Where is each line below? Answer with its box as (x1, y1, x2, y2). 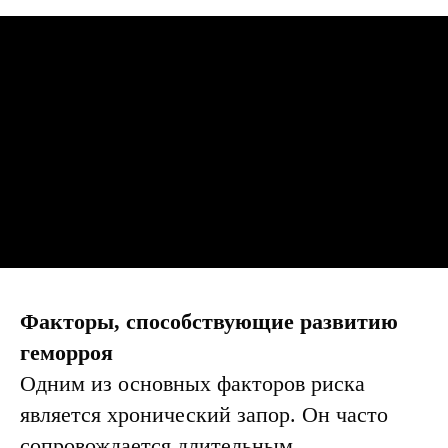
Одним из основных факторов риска (20, 371, 365, 396)
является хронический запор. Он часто (20, 402, 388, 427)
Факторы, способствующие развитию (20, 309, 398, 334)
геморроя (20, 340, 113, 365)
